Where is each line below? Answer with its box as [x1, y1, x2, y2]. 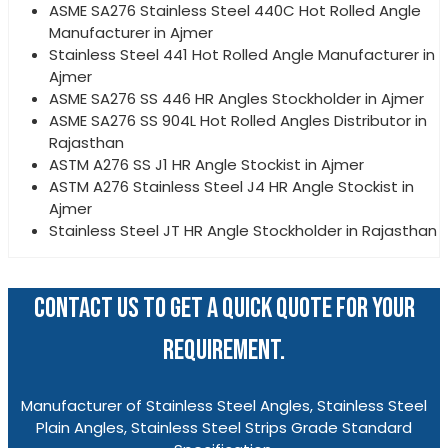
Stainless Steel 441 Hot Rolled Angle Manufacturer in [49, 44, 435, 66]
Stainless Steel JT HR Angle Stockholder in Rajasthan [49, 220, 437, 242]
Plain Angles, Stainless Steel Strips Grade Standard [36, 417, 412, 439]
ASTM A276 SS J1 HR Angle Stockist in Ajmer [49, 154, 364, 176]
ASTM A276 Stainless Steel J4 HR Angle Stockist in [49, 176, 414, 198]
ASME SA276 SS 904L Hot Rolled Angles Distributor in [49, 110, 427, 132]
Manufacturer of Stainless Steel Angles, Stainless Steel [21, 395, 427, 417]
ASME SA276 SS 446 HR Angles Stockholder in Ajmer [49, 88, 424, 110]
